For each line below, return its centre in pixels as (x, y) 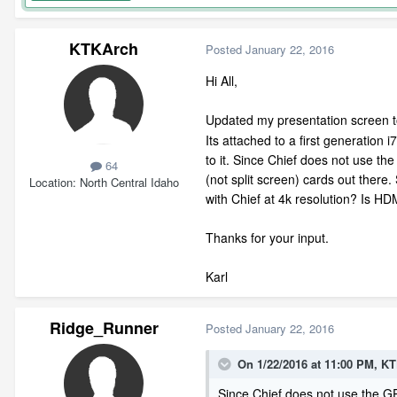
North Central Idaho (129, 182)
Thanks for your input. (267, 237)
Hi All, (222, 80)
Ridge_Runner (104, 327)
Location (51, 182)
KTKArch (104, 48)
